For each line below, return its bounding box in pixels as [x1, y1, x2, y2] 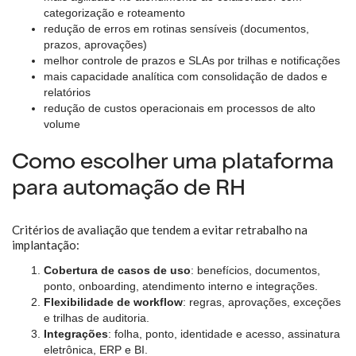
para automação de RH [12, 179, 246, 201]
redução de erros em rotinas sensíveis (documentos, [44, 22, 309, 35]
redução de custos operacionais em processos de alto [44, 102, 315, 114]
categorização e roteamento [44, 6, 185, 19]
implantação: [12, 238, 79, 252]
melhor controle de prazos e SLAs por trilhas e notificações [44, 54, 340, 67]
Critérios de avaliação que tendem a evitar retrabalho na [12, 222, 308, 237]
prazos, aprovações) [44, 38, 147, 51]
